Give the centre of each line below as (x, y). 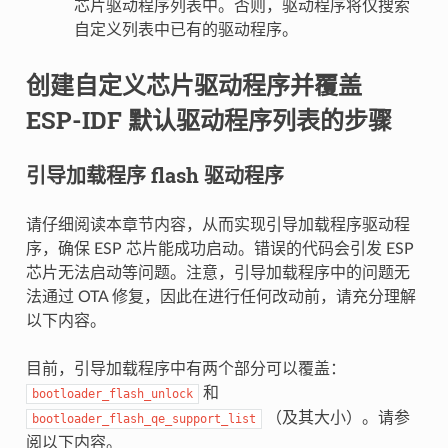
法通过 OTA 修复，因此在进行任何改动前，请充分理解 (220, 296)
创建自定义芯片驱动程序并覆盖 (193, 84)
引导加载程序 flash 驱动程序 (154, 174)
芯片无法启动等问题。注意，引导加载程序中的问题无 (217, 272)
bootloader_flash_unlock (112, 393)
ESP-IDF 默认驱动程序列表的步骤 (208, 119)
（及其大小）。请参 (335, 417)
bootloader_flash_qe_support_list (143, 418)
